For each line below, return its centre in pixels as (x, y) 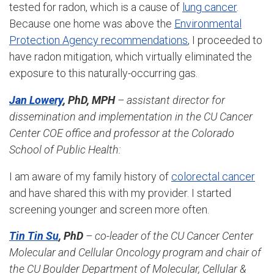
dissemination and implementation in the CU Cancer (131, 116)
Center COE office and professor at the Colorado (122, 133)
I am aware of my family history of (90, 176)
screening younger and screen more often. (109, 209)
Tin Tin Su (34, 236)
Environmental (208, 24)
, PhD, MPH (90, 100)
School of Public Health (64, 149)
